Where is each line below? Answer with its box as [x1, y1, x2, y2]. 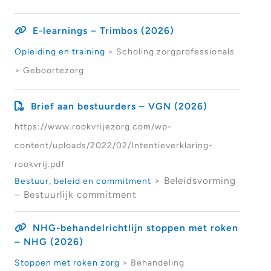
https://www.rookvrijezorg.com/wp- [14, 122, 172, 132]
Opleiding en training [14, 46, 105, 56]
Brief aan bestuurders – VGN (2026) [30, 100, 207, 112]
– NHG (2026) [14, 236, 83, 248]
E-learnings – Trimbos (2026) [32, 24, 174, 36]
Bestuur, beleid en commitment [14, 176, 151, 186]
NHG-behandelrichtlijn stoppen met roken [32, 222, 238, 234]
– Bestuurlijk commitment [14, 189, 137, 201]
